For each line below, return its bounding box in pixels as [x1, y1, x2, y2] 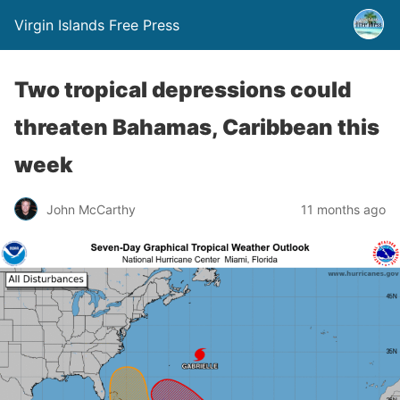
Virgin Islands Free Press [14, 16, 179, 34]
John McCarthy [46, 201, 136, 217]
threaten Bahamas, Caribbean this [14, 114, 379, 140]
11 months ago [301, 201, 386, 217]
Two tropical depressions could [14, 77, 351, 103]
